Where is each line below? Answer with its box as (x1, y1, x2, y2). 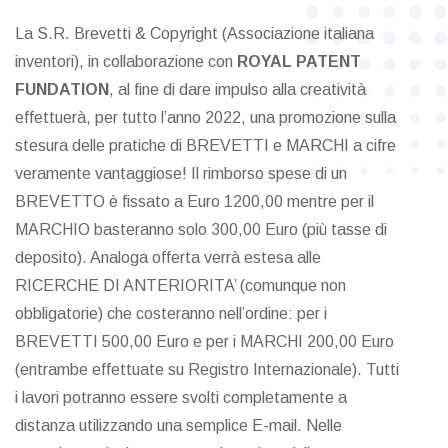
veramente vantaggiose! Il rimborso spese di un (15, 165, 347, 183)
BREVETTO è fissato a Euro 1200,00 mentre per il (15, 193, 374, 211)
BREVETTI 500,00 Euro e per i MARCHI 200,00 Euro (15, 333, 394, 351)
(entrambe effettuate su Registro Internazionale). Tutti (15, 361, 399, 379)
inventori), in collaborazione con (15, 53, 237, 71)
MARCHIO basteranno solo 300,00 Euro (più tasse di (15, 221, 387, 239)
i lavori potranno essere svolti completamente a (15, 389, 347, 407)
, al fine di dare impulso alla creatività (109, 81, 366, 99)
